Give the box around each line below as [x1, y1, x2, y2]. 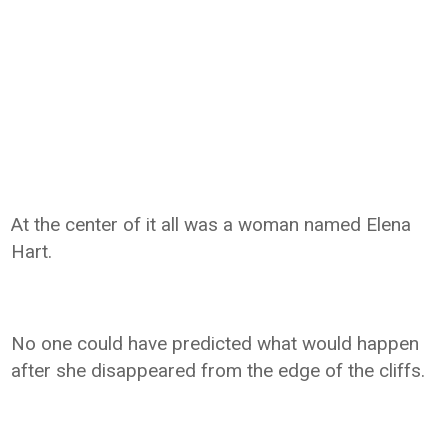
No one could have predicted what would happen [11, 331, 420, 355]
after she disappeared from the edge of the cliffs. [11, 358, 426, 382]
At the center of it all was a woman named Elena [11, 212, 412, 236]
